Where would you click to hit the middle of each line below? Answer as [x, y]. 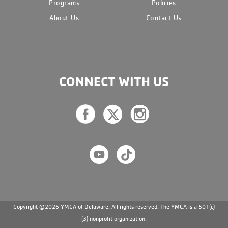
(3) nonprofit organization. [114, 219]
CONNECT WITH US [114, 82]
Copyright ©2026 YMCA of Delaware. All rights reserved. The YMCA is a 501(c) [114, 207]
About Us [64, 18]
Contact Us [164, 18]
